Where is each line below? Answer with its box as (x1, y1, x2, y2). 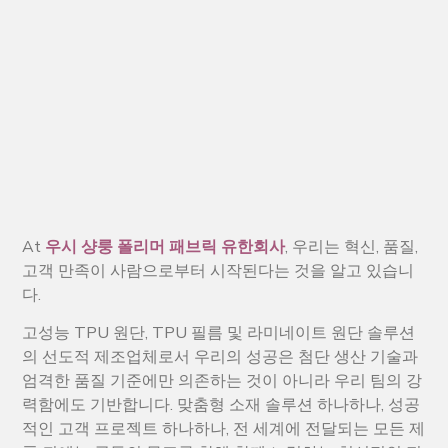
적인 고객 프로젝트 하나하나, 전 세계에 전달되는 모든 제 (22, 417, 426, 440)
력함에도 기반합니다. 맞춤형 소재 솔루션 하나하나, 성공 (22, 393, 421, 416)
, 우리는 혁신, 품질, (285, 235, 419, 258)
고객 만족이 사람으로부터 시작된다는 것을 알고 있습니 (22, 259, 415, 282)
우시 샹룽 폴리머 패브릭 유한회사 (45, 235, 286, 258)
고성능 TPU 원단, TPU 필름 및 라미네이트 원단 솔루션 (22, 321, 416, 344)
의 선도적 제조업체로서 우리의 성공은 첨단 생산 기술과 (22, 345, 419, 368)
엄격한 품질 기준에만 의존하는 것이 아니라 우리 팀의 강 (22, 369, 423, 392)
